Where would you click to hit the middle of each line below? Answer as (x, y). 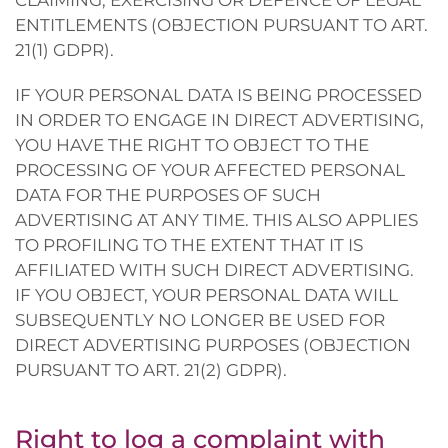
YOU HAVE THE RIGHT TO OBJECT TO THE (192, 145)
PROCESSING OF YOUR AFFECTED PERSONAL (210, 170)
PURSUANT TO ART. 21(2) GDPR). (151, 370)
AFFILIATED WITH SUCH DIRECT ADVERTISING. (214, 270)
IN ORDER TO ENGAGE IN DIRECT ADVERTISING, (219, 120)
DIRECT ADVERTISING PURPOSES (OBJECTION (213, 345)
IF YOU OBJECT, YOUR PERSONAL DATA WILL (206, 295)
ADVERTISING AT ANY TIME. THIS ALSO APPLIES (216, 220)
